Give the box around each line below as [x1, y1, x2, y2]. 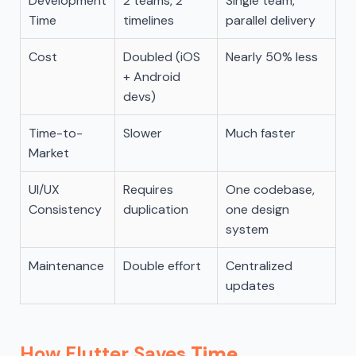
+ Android [123, 68, 180, 85]
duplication [123, 200, 188, 218]
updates [226, 277, 275, 294]
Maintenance [29, 257, 104, 274]
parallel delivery [226, 11, 315, 29]
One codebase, [226, 180, 315, 198]
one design [226, 200, 289, 218]
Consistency [29, 200, 102, 218]
